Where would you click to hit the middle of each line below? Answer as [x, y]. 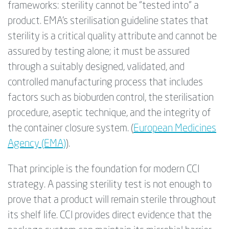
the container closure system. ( [71, 129]
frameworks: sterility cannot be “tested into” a [103, 6]
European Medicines [175, 129]
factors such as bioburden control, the [86, 98]
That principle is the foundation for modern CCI [104, 170]
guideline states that [164, 22]
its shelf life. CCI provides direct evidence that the [110, 216]
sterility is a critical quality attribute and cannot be [112, 37]
